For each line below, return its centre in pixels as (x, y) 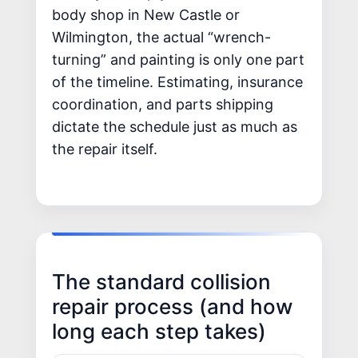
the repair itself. (105, 149)
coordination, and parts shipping (163, 104)
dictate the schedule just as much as (175, 127)
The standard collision (161, 281)
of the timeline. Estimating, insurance (177, 82)
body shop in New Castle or (146, 15)
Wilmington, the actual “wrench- (161, 37)
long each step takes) (159, 331)
